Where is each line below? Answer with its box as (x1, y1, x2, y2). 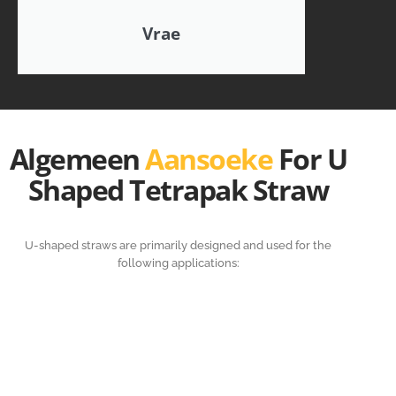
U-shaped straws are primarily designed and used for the (25, 239, 332, 253)
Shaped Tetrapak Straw (27, 171, 329, 209)
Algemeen (9, 140, 146, 179)
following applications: (117, 256, 240, 270)
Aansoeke (145, 140, 278, 179)
